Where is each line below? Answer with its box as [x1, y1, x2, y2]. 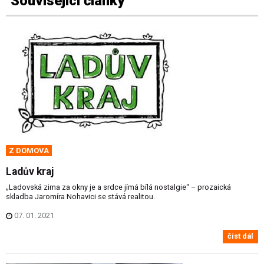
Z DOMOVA [9, 146, 49, 155]
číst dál [227, 232, 253, 241]
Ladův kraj [6, 165, 54, 177]
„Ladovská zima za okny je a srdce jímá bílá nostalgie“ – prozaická [6, 182, 231, 192]
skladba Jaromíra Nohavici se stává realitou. [6, 192, 155, 201]
